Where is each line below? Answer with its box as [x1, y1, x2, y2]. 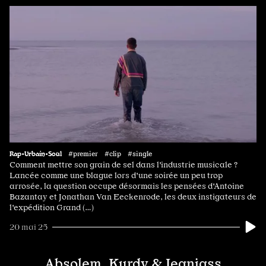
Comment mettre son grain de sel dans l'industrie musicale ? [9, 160, 237, 170]
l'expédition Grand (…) [9, 202, 94, 213]
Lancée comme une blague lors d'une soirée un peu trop [9, 170, 223, 180]
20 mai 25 [9, 222, 47, 232]
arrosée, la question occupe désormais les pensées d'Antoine [9, 181, 244, 191]
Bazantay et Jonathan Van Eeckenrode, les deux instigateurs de [9, 192, 256, 202]
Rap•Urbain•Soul [9, 149, 62, 158]
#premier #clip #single [68, 150, 152, 159]
